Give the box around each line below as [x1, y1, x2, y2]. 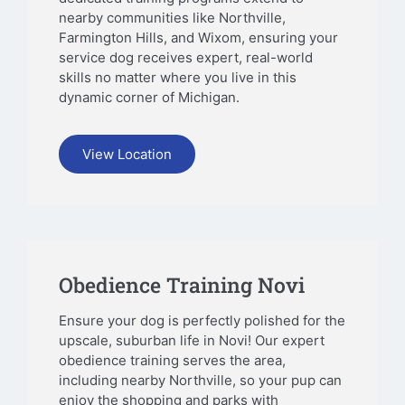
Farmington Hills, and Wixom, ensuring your [59, 29, 338, 47]
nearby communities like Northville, [59, 9, 286, 27]
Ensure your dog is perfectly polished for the [59, 311, 345, 329]
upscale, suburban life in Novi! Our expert [59, 331, 325, 349]
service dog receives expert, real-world [59, 49, 313, 67]
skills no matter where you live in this [59, 69, 297, 87]
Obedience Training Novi [59, 270, 305, 298]
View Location [82, 145, 172, 163]
